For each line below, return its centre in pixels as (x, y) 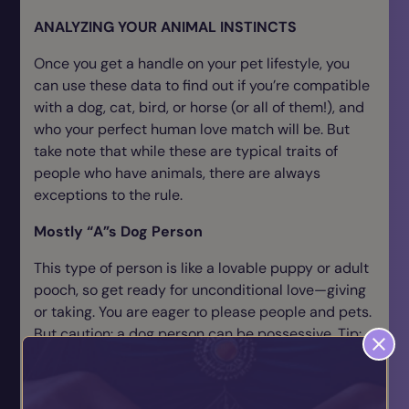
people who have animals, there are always (177, 173)
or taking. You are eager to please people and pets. (203, 312)
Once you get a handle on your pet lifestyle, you (192, 63)
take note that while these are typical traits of (186, 151)
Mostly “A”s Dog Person (118, 231)
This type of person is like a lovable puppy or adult (201, 268)
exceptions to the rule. (108, 195)
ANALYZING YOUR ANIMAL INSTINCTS (165, 27)
